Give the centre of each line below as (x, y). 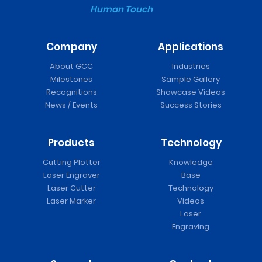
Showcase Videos (191, 92)
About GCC (71, 67)
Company (71, 47)
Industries (191, 67)
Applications (191, 47)
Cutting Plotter (71, 163)
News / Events (71, 105)
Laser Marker (71, 201)
